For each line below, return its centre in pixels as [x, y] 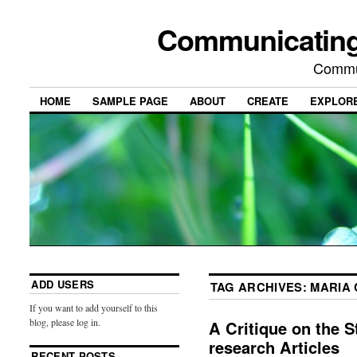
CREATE [268, 101]
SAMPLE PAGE [131, 101]
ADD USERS [63, 284]
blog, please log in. [65, 322]
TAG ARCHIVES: [260, 286]
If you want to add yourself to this [94, 307]
